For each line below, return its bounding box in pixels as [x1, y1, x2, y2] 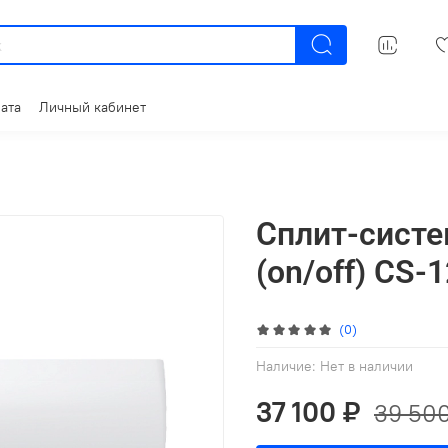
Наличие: [256, 357, 316, 376]
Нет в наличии [320, 357, 413, 376]
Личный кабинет [39, 97, 146, 116]
